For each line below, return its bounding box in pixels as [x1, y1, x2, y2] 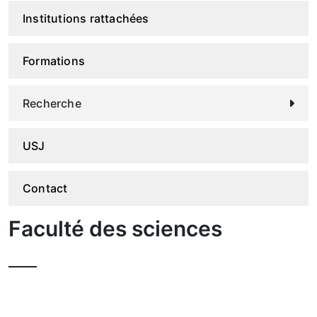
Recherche [23, 96, 81, 111]
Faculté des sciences [8, 216, 222, 242]
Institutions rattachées [23, 11, 149, 26]
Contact [23, 181, 68, 196]
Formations [23, 54, 85, 69]
